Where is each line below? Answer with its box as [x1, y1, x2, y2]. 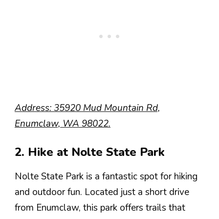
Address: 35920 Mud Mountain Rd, [15, 101, 160, 114]
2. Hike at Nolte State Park [15, 144, 165, 160]
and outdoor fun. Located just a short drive [15, 186, 189, 198]
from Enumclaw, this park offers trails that [15, 201, 185, 214]
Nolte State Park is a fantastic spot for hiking [15, 170, 197, 183]
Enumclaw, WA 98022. [15, 117, 110, 130]
